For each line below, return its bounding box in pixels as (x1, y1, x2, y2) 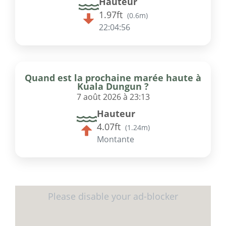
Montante (96, 134, 134, 145)
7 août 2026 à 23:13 (76, 91, 150, 103)
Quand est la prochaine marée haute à (25, 72, 201, 84)
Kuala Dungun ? (77, 80, 149, 93)
